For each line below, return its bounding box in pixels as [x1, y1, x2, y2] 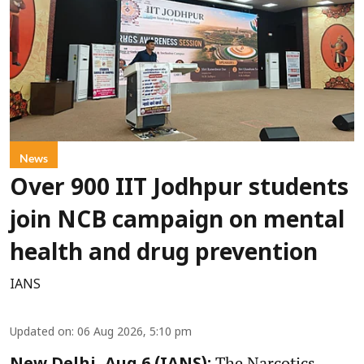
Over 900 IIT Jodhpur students [10, 175, 349, 204]
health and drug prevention [10, 240, 318, 269]
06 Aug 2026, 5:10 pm [77, 326, 192, 340]
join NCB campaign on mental [10, 208, 344, 236]
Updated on [10, 326, 71, 340]
